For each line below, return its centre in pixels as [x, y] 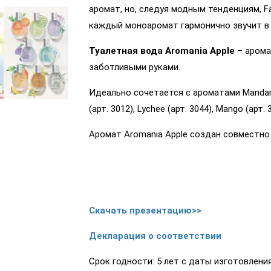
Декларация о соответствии [155, 236]
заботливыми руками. [134, 67]
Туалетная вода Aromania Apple [162, 51]
